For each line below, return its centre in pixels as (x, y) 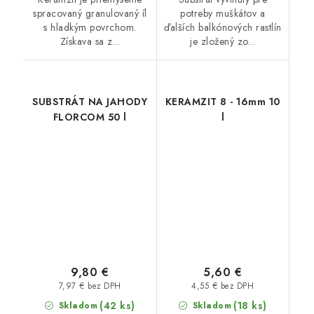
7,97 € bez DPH (90, 286)
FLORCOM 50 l (90, 117)
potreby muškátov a (223, 13)
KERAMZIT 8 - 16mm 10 (223, 101)
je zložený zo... (223, 41)
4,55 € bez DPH (223, 286)
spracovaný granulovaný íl (90, 13)
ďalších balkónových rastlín (223, 27)
